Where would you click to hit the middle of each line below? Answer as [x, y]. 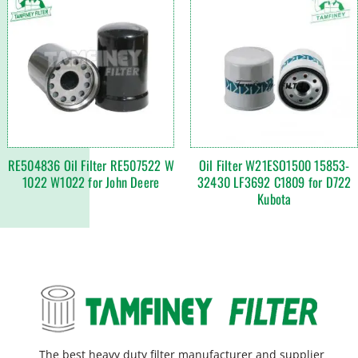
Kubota [274, 198]
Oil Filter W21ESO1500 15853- [274, 165]
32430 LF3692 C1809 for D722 [274, 181]
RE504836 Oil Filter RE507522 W [91, 165]
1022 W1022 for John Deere [91, 181]
